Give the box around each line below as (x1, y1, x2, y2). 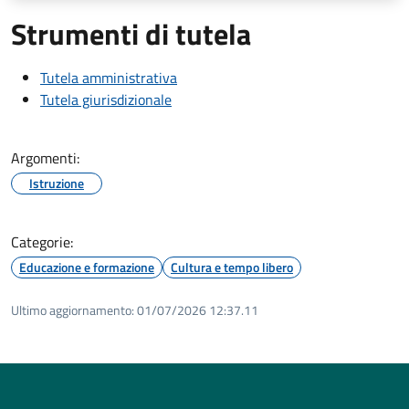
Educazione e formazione (19, 257, 154, 277)
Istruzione (29, 173, 84, 193)
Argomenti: (11, 146, 79, 169)
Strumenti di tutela (11, 11, 251, 56)
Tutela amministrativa (40, 66, 177, 89)
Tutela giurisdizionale (40, 88, 172, 110)
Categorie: (11, 230, 73, 253)
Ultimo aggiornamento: (11, 299, 134, 320)
